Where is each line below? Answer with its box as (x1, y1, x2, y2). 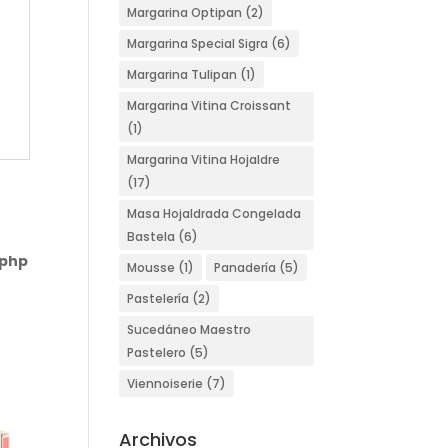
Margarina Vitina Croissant (127, 97, 292, 114)
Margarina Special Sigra (127, 35, 269, 52)
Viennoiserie (127, 375, 204, 392)
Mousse (127, 259, 176, 276)
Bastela (127, 228, 176, 245)
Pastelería (127, 290, 190, 307)
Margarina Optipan (127, 4, 243, 21)
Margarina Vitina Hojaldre (127, 151, 281, 168)
